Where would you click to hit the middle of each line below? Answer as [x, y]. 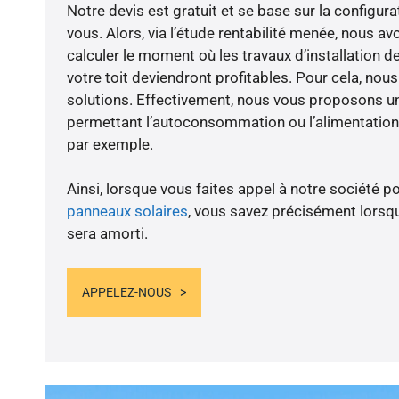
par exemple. [110, 145]
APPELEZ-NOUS [126, 292]
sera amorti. [107, 234]
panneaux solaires [127, 212]
